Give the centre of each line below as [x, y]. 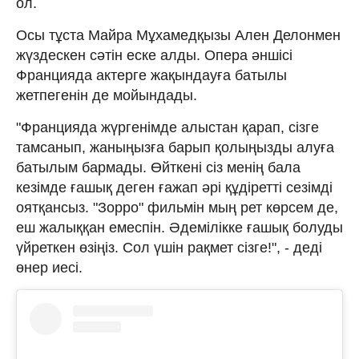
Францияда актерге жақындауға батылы [151, 75]
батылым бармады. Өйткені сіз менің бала [158, 167]
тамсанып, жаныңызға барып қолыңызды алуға [175, 147]
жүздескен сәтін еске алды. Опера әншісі [154, 55]
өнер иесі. [49, 267]
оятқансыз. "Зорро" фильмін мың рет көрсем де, [177, 207]
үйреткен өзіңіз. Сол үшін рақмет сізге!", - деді [169, 247]
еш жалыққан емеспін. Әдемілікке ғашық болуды [179, 227]
